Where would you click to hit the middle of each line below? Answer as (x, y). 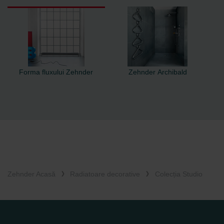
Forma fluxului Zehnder (56, 72)
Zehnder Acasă (31, 174)
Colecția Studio (178, 174)
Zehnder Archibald (157, 72)
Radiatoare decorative (105, 174)
